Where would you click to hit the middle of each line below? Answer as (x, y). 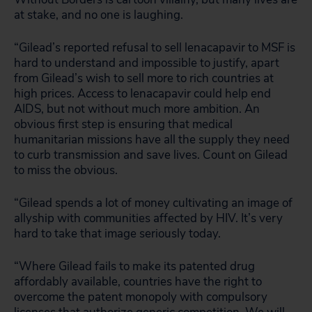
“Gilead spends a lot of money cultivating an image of (153, 203)
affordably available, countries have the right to (138, 282)
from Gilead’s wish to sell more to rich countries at (144, 78)
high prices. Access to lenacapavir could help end (142, 94)
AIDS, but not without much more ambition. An (137, 109)
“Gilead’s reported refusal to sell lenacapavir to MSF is (155, 48)
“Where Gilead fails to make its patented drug (134, 266)
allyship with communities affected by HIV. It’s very (148, 218)
